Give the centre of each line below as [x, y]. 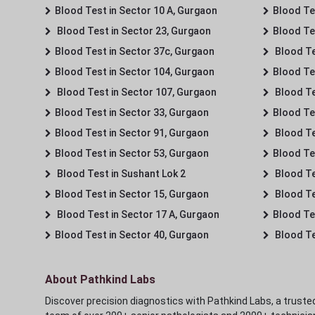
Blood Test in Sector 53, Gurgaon [132, 153]
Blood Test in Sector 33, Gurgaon [132, 112]
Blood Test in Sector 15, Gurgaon [132, 194]
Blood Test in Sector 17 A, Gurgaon [137, 214]
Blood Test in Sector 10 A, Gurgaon [136, 10]
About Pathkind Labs [100, 279]
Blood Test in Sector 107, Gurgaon [136, 92]
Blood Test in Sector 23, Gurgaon [133, 31]
